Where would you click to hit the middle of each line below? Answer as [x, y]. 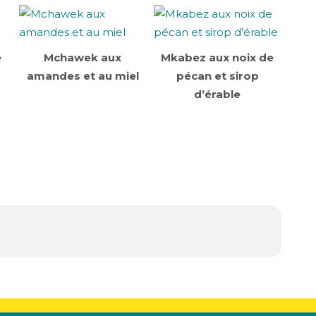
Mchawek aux [83, 57]
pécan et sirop [217, 76]
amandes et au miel [83, 76]
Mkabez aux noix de [218, 57]
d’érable [218, 94]
